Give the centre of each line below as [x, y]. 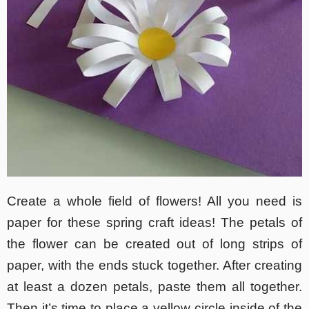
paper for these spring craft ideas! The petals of [154, 222]
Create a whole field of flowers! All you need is [154, 201]
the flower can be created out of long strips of [154, 243]
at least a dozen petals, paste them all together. [154, 286]
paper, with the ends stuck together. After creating [154, 265]
